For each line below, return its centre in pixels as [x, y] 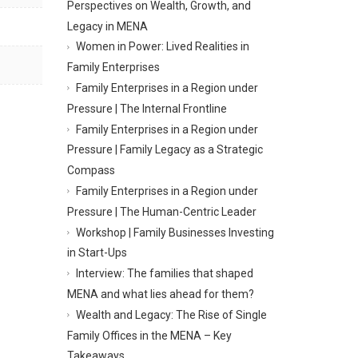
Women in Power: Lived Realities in [162, 47]
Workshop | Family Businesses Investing [175, 232]
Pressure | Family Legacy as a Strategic [165, 150]
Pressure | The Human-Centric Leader [161, 211]
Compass [91, 170]
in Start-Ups [97, 253]
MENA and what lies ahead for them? [160, 294]
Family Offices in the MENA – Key [149, 335]
